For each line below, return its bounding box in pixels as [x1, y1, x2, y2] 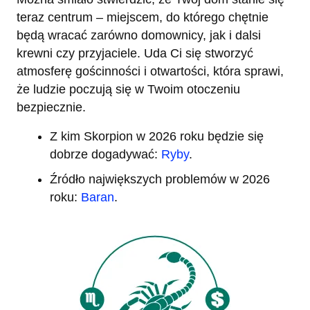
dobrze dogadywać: [50, 147, 161, 162]
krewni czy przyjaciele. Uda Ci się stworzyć [17, 46, 253, 61]
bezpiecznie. [17, 100, 86, 115]
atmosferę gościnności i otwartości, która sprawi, [17, 64, 284, 79]
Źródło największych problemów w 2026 [50, 172, 270, 186]
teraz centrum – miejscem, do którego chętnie [17, 10, 268, 25]
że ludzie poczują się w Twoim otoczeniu [17, 82, 240, 97]
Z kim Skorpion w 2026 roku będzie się [50, 129, 264, 144]
